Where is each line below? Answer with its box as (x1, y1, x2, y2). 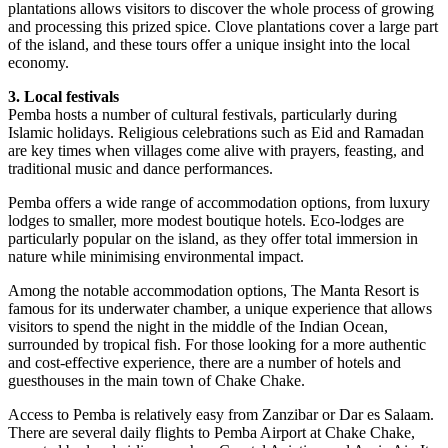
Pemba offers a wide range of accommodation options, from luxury (8, 194, 430, 211)
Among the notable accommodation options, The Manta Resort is (8, 282, 419, 299)
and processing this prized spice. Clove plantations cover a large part (8, 18, 438, 35)
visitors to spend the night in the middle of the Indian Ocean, (8, 318, 388, 335)
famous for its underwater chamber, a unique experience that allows (8, 300, 432, 317)
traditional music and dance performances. (8, 160, 273, 177)
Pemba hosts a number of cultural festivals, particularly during (8, 106, 397, 123)
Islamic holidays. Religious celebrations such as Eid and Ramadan (8, 124, 424, 141)
